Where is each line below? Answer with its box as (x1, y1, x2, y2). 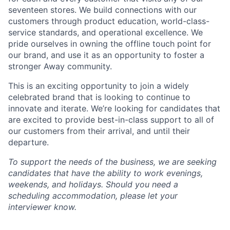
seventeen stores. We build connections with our (8, 4, 197, 15)
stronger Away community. (8, 61, 112, 71)
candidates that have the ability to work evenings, (8, 167, 203, 178)
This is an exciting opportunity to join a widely (8, 80, 189, 91)
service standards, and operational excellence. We (8, 27, 203, 37)
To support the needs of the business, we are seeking (8, 156, 217, 167)
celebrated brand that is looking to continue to (8, 91, 190, 102)
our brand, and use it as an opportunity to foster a (8, 49, 204, 60)
